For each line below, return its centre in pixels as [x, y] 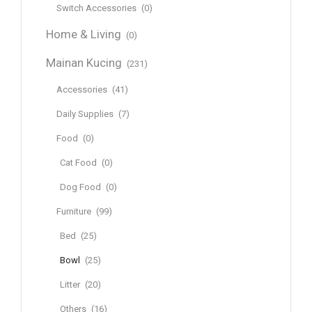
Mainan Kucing [84, 63]
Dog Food [80, 187]
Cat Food [78, 163]
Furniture [74, 212]
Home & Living [84, 35]
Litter [70, 285]
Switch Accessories [96, 8]
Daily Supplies [85, 114]
